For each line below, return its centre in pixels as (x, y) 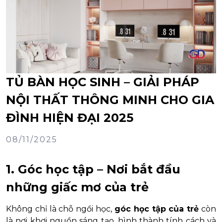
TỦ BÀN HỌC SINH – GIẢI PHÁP (103, 82)
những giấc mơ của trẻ (77, 187)
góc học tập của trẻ (157, 209)
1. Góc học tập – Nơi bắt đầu (93, 169)
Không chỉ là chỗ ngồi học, (60, 209)
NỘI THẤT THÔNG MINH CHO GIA (110, 100)
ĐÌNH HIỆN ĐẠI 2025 (70, 117)
